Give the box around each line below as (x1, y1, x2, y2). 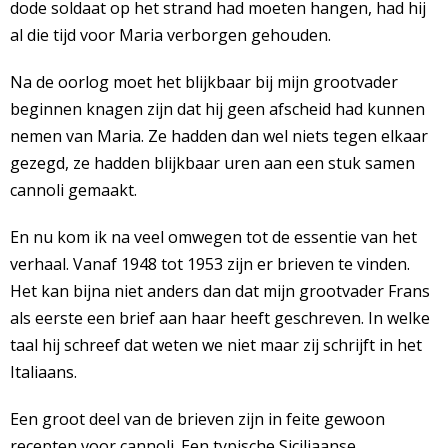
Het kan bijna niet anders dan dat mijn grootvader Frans (10, 280, 430, 303)
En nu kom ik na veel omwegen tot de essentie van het (10, 226, 417, 249)
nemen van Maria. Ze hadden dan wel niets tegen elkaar (10, 125, 428, 148)
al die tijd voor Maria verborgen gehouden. (10, 24, 331, 47)
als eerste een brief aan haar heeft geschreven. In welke (10, 307, 430, 330)
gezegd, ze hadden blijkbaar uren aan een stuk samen (10, 152, 415, 175)
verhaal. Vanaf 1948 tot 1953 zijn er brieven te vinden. (10, 253, 410, 276)
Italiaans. (10, 361, 77, 384)
